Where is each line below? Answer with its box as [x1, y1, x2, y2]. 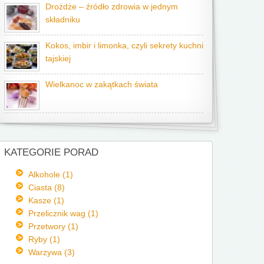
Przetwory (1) [28, 222, 78, 231]
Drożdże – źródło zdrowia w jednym [45, 2, 178, 11]
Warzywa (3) [28, 247, 75, 257]
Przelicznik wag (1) [28, 209, 98, 218]
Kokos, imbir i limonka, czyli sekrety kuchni [45, 41, 203, 50]
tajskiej [45, 54, 71, 63]
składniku [45, 15, 80, 24]
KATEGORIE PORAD [4, 147, 98, 158]
